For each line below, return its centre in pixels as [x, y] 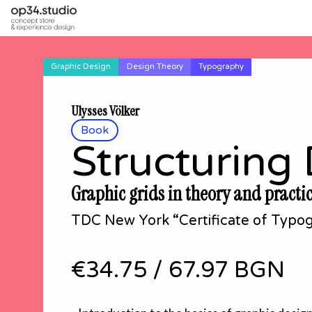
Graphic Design [81, 67]
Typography [221, 67]
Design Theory [155, 67]
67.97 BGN [227, 271]
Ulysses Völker [105, 111]
